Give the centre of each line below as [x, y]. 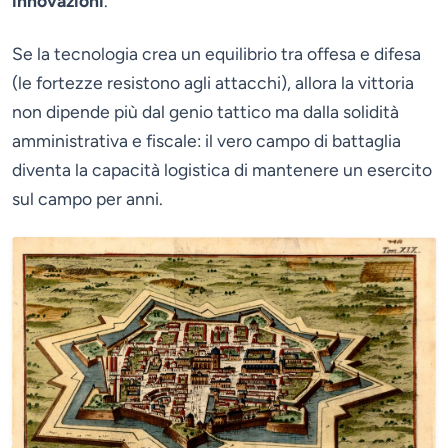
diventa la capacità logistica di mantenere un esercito [222, 169]
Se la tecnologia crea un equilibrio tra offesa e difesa [216, 53]
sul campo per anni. [87, 198]
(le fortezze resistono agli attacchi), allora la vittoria [213, 82]
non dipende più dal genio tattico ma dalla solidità [205, 111]
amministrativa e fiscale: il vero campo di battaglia [206, 140]
